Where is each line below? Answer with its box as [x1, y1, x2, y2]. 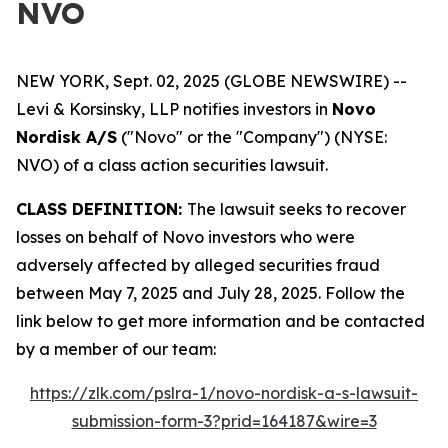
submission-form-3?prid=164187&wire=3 [71, 411, 377, 431]
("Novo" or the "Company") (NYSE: [117, 127, 387, 147]
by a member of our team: [16, 339, 216, 359]
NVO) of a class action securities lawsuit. [16, 155, 328, 175]
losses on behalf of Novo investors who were [16, 227, 355, 247]
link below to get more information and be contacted [16, 311, 425, 331]
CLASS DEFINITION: [16, 199, 187, 219]
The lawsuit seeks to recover [187, 199, 406, 219]
